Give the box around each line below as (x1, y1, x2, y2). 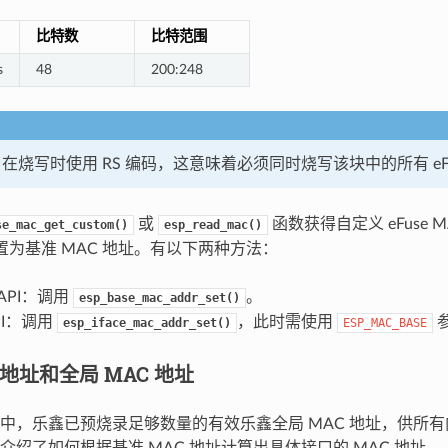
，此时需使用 (236, 313, 337, 330)
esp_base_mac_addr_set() (78, 290, 240, 305)
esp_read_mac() (163, 217, 262, 232)
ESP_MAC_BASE (342, 315, 427, 330)
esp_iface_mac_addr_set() (62, 315, 231, 330)
